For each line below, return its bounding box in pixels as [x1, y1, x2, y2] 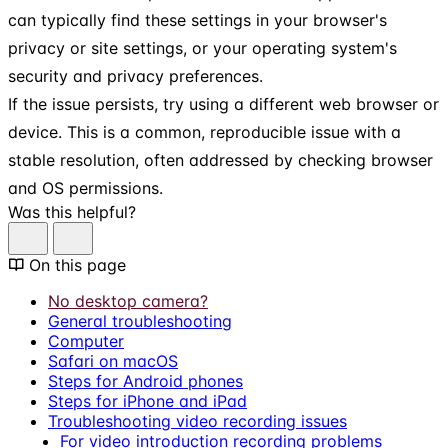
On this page [29, 254, 126, 275]
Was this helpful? [8, 201, 136, 222]
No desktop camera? [48, 290, 208, 311]
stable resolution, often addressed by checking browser [8, 149, 433, 170]
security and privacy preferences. [8, 65, 263, 86]
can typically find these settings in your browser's [8, 9, 387, 30]
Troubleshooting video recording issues [48, 410, 347, 431]
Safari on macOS [48, 350, 178, 371]
